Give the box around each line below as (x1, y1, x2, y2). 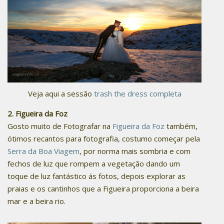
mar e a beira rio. (7, 196, 67, 206)
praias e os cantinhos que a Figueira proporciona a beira (7, 183, 199, 194)
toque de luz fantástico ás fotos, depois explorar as (7, 171, 185, 181)
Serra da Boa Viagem (7, 146, 79, 156)
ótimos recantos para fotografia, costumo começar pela (7, 133, 200, 144)
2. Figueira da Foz (7, 108, 67, 119)
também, (164, 121, 197, 131)
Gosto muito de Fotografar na (7, 121, 112, 131)
